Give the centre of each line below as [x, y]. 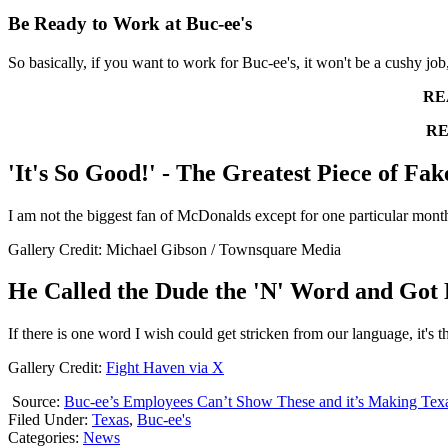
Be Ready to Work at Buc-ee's [130, 24]
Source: [36, 402]
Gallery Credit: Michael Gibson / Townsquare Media [174, 249]
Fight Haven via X [165, 368]
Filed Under [46, 420]
